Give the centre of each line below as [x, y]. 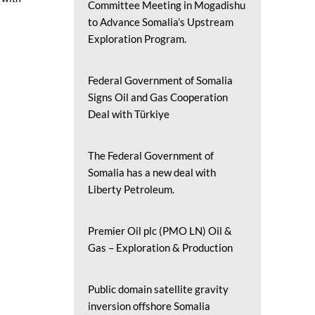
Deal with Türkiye [128, 114]
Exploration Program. [137, 39]
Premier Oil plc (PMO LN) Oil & [160, 231]
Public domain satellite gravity [158, 289]
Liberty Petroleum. [131, 189]
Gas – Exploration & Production [160, 247]
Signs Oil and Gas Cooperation [157, 97]
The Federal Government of [150, 155]
